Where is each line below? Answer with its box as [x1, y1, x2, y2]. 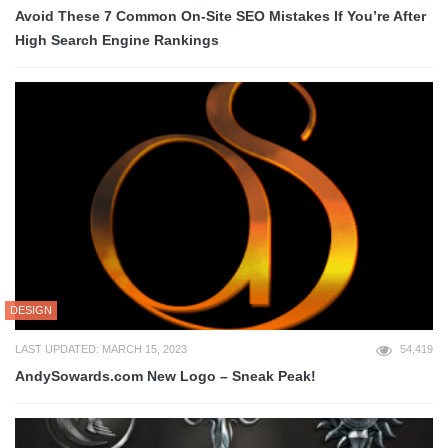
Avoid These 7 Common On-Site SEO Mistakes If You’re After [15, 8, 426, 25]
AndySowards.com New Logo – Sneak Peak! [15, 368, 316, 385]
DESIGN [10, 304, 52, 317]
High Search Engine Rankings [15, 32, 219, 49]
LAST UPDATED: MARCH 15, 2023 [15, 343, 187, 356]
